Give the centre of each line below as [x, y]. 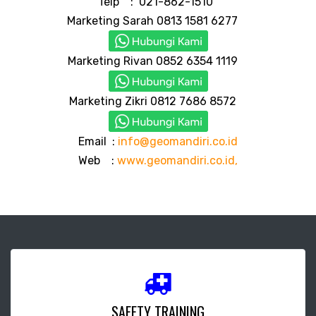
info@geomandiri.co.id [176, 141]
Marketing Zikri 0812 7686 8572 [158, 101]
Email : [97, 141]
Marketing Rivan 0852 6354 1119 [158, 61]
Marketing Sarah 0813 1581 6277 [158, 20]
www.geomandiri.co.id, [176, 160]
